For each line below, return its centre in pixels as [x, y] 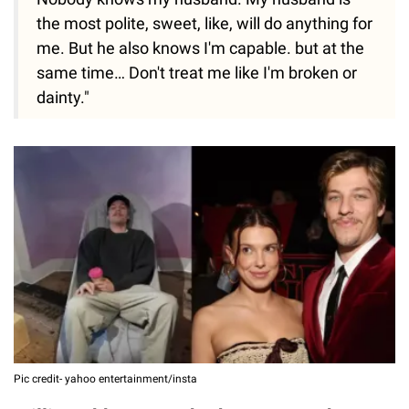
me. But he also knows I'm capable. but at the [200, 48]
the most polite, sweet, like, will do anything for [204, 24]
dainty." [63, 98]
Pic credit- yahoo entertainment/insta [105, 379]
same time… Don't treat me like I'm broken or [197, 73]
